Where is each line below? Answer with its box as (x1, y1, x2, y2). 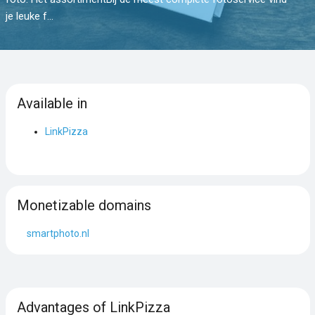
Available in (16, 94, 87, 112)
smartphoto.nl (26, 227, 89, 239)
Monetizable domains (16, 196, 151, 214)
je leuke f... (5, 10, 53, 22)
